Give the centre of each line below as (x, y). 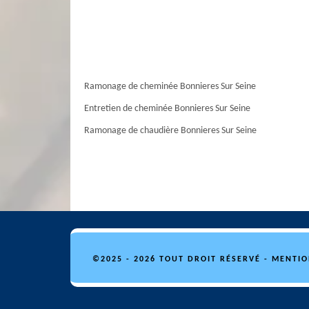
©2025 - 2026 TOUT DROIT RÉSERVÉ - (182, 259)
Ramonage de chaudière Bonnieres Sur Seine (170, 131)
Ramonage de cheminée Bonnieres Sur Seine (170, 87)
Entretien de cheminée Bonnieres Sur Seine (167, 109)
